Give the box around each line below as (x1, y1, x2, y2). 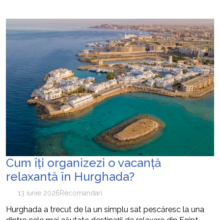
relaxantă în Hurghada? (6, 169, 135, 184)
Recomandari (59, 189, 102, 197)
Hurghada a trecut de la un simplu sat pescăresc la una (6, 205, 204, 214)
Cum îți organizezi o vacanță (6, 156, 161, 170)
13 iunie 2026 (17, 189, 60, 197)
